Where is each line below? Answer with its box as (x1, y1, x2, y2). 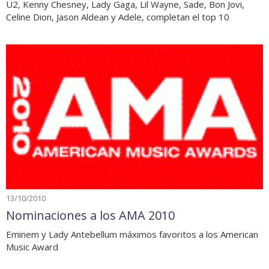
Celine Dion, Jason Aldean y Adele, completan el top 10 (6, 11, 229, 23)
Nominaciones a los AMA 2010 (6, 207, 175, 223)
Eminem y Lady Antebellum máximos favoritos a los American (6, 228, 258, 240)
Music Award (6, 240, 58, 253)
